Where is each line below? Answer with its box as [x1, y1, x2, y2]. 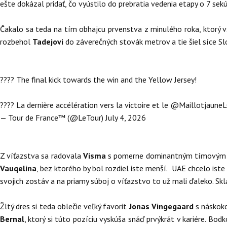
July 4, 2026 [105, 112, 146, 123]
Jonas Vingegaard [129, 201, 196, 211]
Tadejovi [32, 36, 65, 47]
